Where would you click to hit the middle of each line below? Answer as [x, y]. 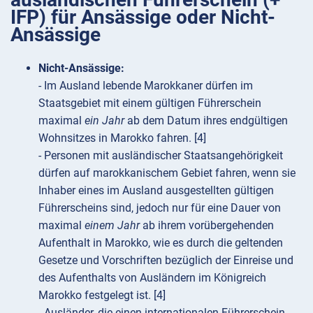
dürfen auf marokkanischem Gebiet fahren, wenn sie [167, 173]
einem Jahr [112, 225]
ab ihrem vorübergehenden [207, 225]
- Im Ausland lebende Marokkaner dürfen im [146, 85]
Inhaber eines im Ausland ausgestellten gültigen [156, 190]
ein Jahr [104, 120]
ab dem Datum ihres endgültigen [206, 120]
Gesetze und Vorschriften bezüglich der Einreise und [166, 260]
